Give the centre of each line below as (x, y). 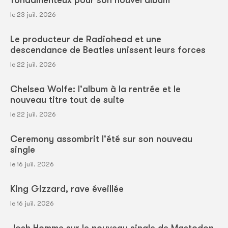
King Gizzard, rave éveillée (67, 189)
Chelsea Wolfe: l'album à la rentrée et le (95, 89)
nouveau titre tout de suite (67, 100)
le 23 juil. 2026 (33, 15)
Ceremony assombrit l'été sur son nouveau (101, 139)
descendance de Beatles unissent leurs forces (108, 50)
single (23, 150)
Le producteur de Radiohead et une (86, 39)
